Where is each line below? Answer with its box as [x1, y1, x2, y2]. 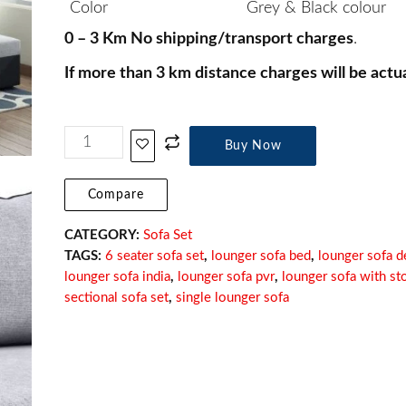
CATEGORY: [63, 227, 143, 242]
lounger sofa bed [210, 248, 311, 263]
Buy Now [224, 139, 282, 152]
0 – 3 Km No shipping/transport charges [63, 30, 353, 47]
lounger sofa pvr [177, 269, 275, 284]
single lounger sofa [175, 290, 289, 304]
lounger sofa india [63, 269, 170, 284]
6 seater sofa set [104, 248, 204, 263]
